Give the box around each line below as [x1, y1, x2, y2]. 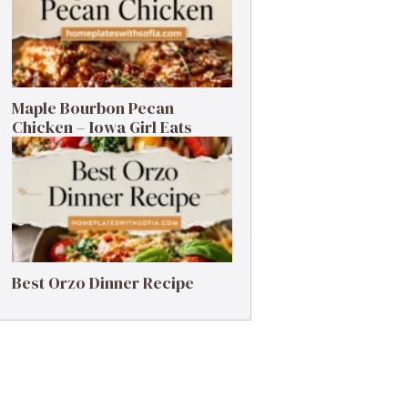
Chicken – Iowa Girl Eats [12, 116, 192, 138]
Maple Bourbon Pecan [12, 97, 174, 119]
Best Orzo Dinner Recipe [12, 271, 194, 294]
